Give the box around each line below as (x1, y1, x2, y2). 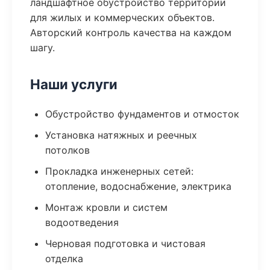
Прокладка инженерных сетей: (45, 165, 193, 177)
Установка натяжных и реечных (45, 129, 197, 141)
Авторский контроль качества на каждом (30, 27, 231, 39)
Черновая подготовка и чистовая (45, 237, 206, 250)
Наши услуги (30, 76, 118, 92)
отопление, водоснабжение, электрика (45, 180, 231, 192)
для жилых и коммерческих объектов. (30, 11, 215, 24)
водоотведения (45, 216, 119, 228)
